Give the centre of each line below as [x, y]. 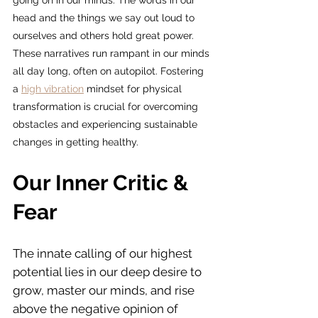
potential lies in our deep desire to [109, 272]
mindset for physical [134, 89]
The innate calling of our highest [104, 254]
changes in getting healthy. [76, 142]
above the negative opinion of [97, 309]
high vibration [53, 89]
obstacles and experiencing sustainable [106, 125]
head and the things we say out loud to [105, 18]
